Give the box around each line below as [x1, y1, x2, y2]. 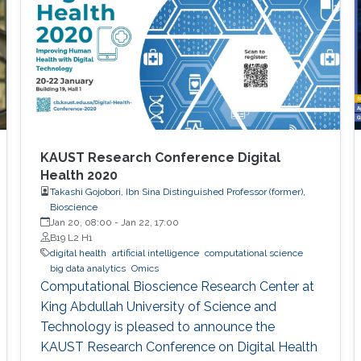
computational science [204, 247, 303, 259]
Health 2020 [39, 167, 118, 183]
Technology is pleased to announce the [39, 318, 275, 334]
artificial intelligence [111, 247, 199, 259]
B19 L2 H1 [49, 231, 93, 243]
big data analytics [49, 262, 126, 274]
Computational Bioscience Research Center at [39, 278, 314, 294]
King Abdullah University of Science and [39, 298, 276, 314]
